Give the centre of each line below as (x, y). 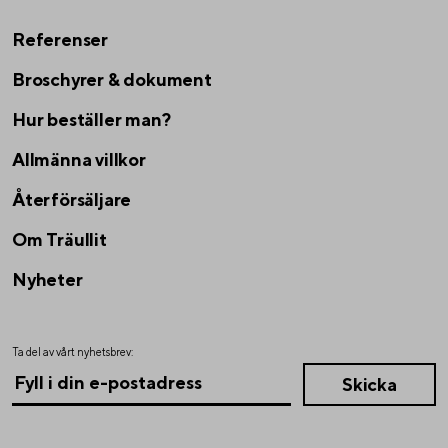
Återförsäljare (72, 200)
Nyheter (47, 280)
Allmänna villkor (79, 160)
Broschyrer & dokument (112, 80)
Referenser (60, 40)
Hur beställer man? (91, 120)
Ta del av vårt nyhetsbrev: (72, 352)
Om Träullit (59, 240)
